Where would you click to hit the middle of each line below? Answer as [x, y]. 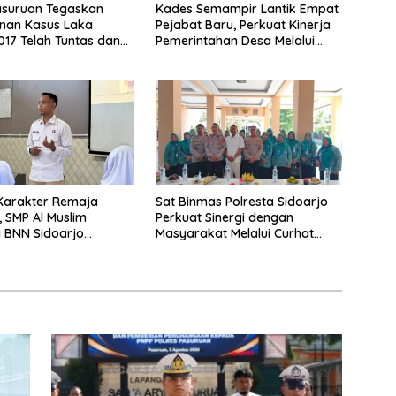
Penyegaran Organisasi [225, 57]
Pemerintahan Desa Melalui [235, 41]
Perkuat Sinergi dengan [224, 218]
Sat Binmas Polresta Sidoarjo [241, 202]
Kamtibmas [189, 250]
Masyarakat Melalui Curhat [234, 234]
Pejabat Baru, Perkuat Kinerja [243, 25]
